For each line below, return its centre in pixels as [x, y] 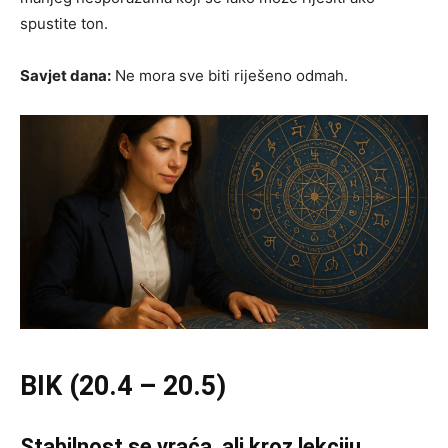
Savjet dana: [65, 76]
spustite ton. [64, 24]
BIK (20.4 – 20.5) [123, 385]
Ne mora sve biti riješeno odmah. [229, 76]
